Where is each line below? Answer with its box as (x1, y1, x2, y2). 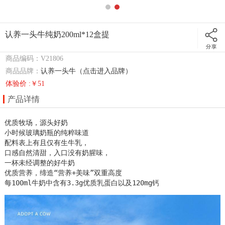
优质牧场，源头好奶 (5, 118, 80, 127)
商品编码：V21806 (6, 54, 64, 62)
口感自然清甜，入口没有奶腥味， (5, 148, 110, 157)
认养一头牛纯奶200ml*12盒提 (5, 30, 109, 39)
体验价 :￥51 (6, 79, 45, 87)
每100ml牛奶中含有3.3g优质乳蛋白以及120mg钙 (5, 178, 160, 187)
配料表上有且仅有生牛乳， (5, 138, 89, 147)
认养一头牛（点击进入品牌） (41, 67, 133, 75)
